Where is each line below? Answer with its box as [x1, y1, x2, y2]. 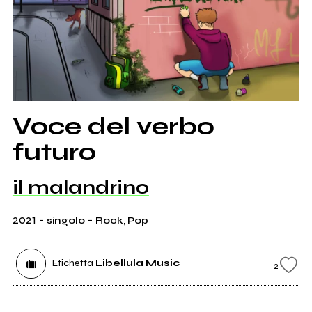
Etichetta [52, 257, 93, 270]
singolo [46, 214, 85, 227]
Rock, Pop [95, 214, 148, 227]
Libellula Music [95, 257, 180, 270]
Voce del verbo [12, 111, 214, 142]
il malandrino [12, 176, 149, 199]
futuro [12, 137, 96, 168]
